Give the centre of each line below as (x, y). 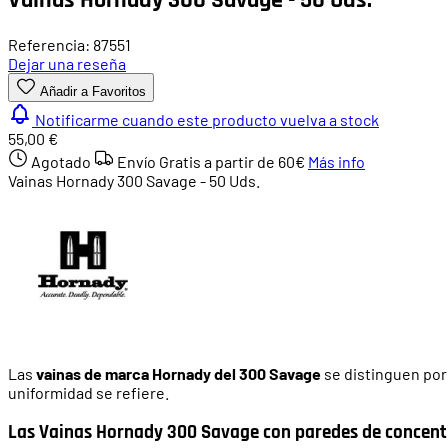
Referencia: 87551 (69, 44)
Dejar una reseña (67, 63)
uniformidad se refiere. (88, 392)
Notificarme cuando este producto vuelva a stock (207, 119)
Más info (336, 161)
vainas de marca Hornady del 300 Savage (178, 373)
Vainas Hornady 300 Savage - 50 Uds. (134, 180)
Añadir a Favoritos (93, 91)
